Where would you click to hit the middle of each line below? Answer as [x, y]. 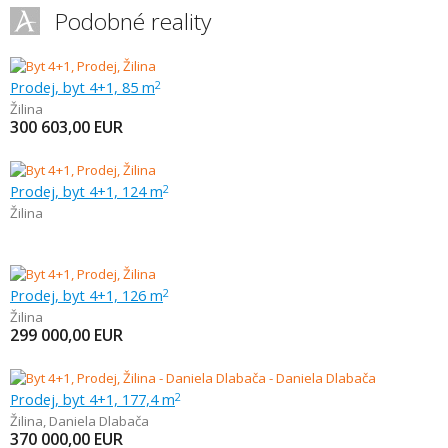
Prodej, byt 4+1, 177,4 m [92, 399]
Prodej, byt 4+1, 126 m [86, 295]
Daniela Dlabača [99, 421]
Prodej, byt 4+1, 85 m [82, 87]
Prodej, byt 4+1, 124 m [86, 191]
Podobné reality [133, 21]
